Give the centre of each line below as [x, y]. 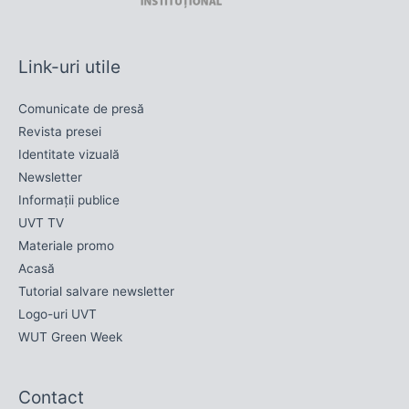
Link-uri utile [69, 67]
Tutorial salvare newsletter [96, 291]
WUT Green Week [70, 336]
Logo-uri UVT [58, 314]
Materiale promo [66, 245]
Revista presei [60, 131]
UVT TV [41, 222]
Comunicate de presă [81, 108]
